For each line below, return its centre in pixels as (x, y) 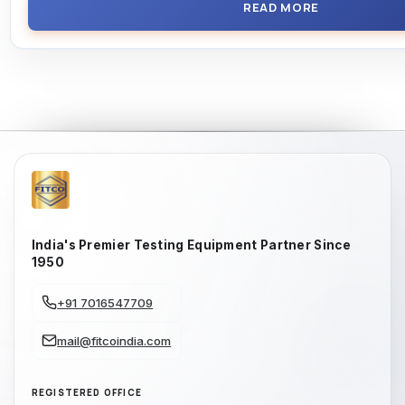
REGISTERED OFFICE (86, 393)
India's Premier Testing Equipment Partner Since (191, 245)
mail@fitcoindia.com (114, 340)
